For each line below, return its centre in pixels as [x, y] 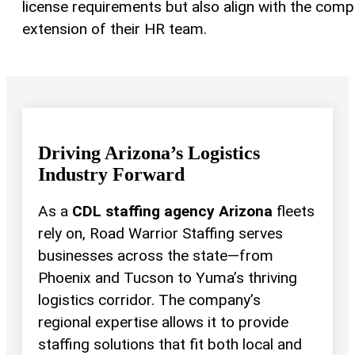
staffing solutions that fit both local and [170, 344]
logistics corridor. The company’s [149, 300]
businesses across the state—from [156, 255]
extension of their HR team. [115, 29]
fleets [294, 211]
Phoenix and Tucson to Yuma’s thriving [168, 277]
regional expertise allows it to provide [163, 322]
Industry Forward [111, 174]
